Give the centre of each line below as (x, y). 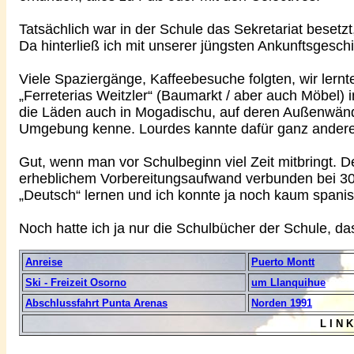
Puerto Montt (283, 262)
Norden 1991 (282, 303)
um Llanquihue (288, 282)
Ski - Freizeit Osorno (76, 282)
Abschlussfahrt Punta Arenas (96, 303)
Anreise (44, 262)
